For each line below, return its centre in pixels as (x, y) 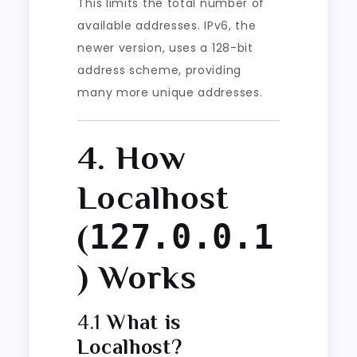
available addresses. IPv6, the (167, 25)
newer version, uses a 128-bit (165, 47)
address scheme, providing (159, 70)
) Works (137, 277)
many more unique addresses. (170, 92)
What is (144, 322)
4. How (132, 157)
